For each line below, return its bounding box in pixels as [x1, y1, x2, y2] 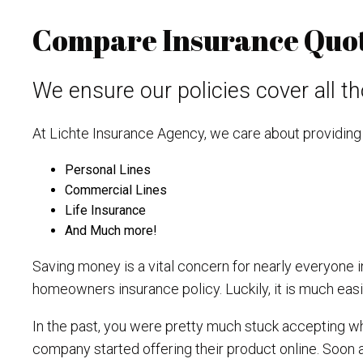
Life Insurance [65, 203, 146, 218]
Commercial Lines [65, 182, 167, 198]
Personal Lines [65, 162, 151, 177]
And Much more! [65, 223, 157, 238]
